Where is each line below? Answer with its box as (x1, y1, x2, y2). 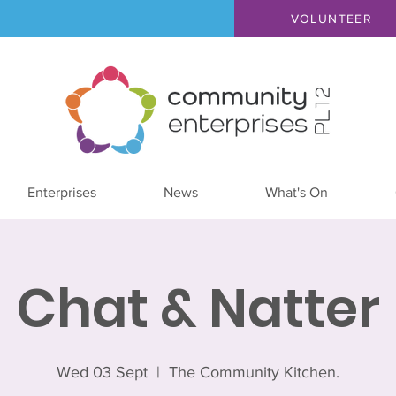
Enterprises (27, 185, 96, 200)
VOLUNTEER (290, 11, 373, 26)
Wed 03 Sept (57, 363, 148, 381)
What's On (264, 185, 328, 200)
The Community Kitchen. (169, 363, 339, 381)
